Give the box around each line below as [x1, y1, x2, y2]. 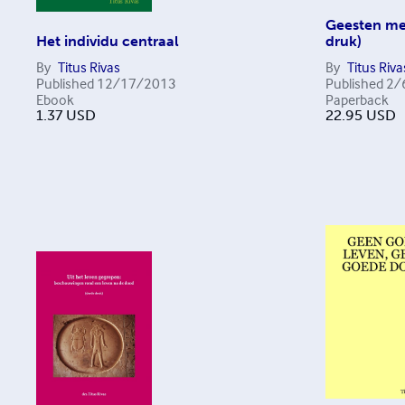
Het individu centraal [36, 33, 179, 50]
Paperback [325, 90, 389, 108]
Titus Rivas [58, 58, 120, 76]
